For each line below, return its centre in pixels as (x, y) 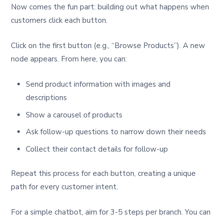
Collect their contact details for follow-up (97, 149)
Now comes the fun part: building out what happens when (110, 7)
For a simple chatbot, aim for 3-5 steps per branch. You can (111, 212)
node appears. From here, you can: (69, 59)
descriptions (47, 98)
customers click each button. (59, 21)
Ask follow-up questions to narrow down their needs (116, 132)
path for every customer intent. (65, 187)
